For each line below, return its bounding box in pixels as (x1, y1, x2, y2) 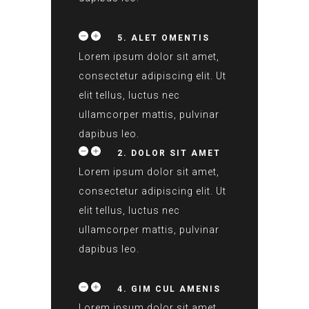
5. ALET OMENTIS (117, 33, 210, 43)
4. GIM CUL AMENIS (117, 284, 221, 294)
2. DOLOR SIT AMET (117, 148, 221, 158)
